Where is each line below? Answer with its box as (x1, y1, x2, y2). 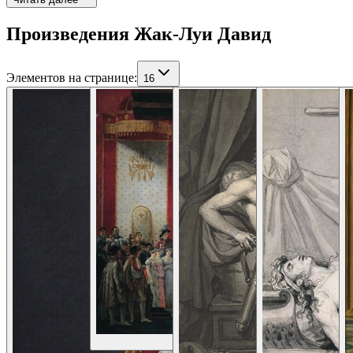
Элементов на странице (6, 70, 134, 84)
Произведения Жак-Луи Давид (6, 23, 271, 44)
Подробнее (266, 336, 319, 348)
